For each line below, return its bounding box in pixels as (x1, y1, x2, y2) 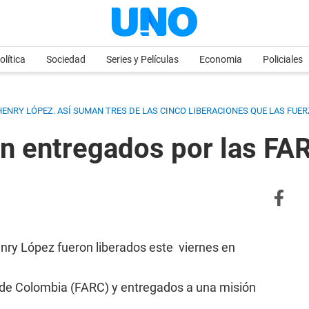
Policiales (263, 54, 303, 65)
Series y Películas (106, 54, 179, 65)
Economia (199, 54, 242, 65)
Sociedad (46, 54, 86, 65)
